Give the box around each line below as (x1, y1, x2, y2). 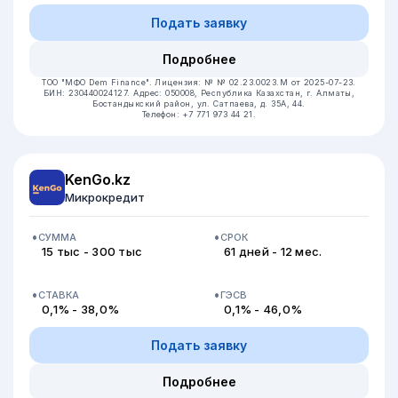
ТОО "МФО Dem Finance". (42, 77, 155, 87)
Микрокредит (65, 190, 145, 204)
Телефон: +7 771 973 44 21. (141, 109, 257, 119)
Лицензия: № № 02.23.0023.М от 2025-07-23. (155, 77, 356, 87)
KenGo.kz (65, 171, 131, 188)
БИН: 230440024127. (43, 88, 134, 98)
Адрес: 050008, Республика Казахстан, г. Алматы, (133, 88, 355, 98)
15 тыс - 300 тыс (42, 244, 143, 259)
